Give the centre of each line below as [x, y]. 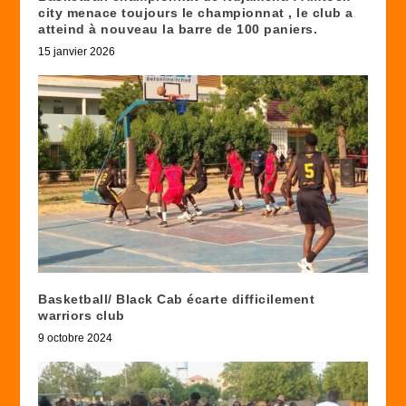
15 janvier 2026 [77, 51]
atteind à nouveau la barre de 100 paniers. [178, 29]
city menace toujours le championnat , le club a [196, 12]
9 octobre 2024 [76, 338]
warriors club [82, 315]
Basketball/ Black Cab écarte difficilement [177, 299]
